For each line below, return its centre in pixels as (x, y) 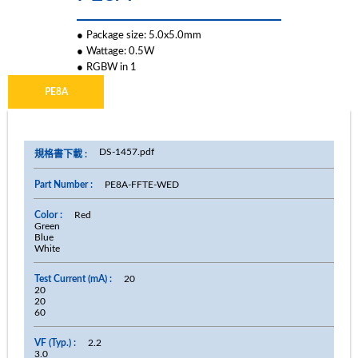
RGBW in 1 (111, 67)
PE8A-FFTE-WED (142, 184)
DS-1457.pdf (127, 151)
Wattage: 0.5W (120, 51)
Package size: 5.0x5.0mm (143, 35)
